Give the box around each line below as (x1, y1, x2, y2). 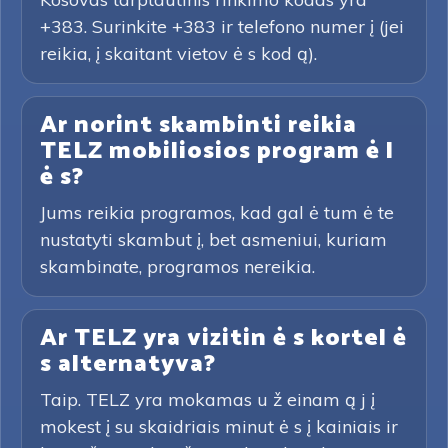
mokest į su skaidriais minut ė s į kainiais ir (40, 415, 398, 438)
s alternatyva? (40, 345, 216, 384)
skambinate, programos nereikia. (40, 255, 315, 278)
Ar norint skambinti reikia (40, 106, 357, 145)
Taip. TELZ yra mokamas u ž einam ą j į (40, 388, 375, 411)
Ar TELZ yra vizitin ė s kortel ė (40, 319, 407, 358)
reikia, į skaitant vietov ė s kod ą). (40, 42, 317, 65)
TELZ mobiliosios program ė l (40, 132, 394, 171)
